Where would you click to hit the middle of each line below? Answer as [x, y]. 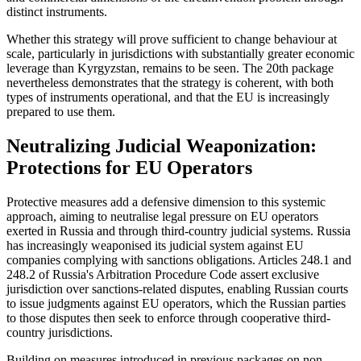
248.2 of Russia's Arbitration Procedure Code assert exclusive [163, 275]
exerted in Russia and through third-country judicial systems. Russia [178, 231]
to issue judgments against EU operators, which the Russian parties [176, 304]
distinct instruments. [57, 12]
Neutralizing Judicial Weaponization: [162, 146]
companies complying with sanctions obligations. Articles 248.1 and [179, 260]
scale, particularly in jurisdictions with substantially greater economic [180, 54]
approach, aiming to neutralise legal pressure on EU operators [162, 217]
